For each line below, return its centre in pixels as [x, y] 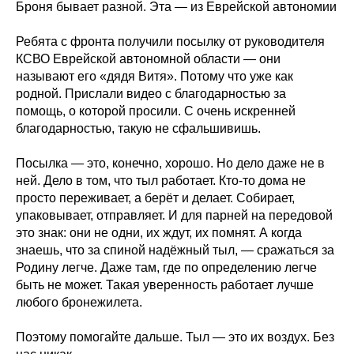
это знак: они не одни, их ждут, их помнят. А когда [159, 232]
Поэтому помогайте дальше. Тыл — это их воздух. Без [175, 337]
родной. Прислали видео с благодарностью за [151, 93]
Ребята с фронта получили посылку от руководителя [170, 41]
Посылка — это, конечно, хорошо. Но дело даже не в [170, 163]
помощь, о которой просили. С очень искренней [156, 111]
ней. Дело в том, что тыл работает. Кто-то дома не [161, 180]
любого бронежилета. [79, 302]
